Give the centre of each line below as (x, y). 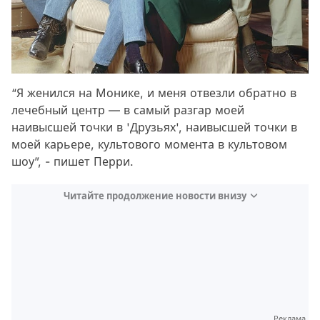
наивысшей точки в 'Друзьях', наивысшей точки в (154, 127)
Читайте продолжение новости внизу (155, 196)
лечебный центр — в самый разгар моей (128, 110)
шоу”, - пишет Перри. (72, 162)
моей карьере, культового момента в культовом (149, 145)
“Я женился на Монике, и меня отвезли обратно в (154, 93)
